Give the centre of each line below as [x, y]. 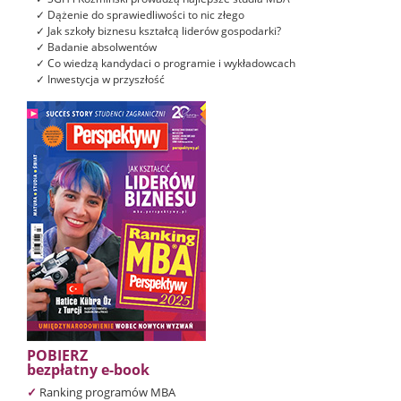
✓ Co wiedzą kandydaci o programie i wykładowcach [166, 63]
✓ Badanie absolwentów [96, 47]
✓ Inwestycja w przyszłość [100, 79]
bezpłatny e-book [88, 369]
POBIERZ [57, 355]
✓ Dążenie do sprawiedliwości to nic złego [140, 14]
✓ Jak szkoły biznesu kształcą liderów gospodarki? [158, 30]
